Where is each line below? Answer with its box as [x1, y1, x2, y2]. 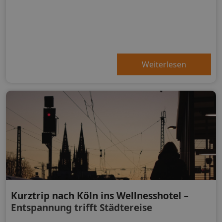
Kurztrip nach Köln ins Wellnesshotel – [11, 189, 189, 202]
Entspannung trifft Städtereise [11, 201, 152, 214]
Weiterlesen [142, 58, 186, 70]
